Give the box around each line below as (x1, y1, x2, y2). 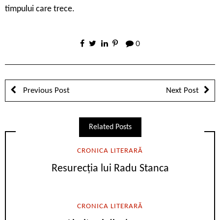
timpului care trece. (5, 4, 75, 14)
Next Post (166, 86, 199, 95)
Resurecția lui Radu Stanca (51, 163, 169, 174)
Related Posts (88, 123, 132, 131)
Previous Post (21, 86, 70, 95)
